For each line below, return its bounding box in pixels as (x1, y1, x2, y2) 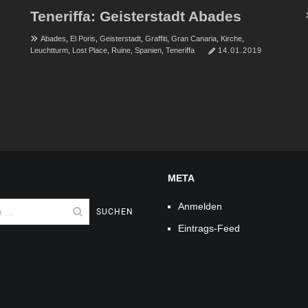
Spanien (134, 45, 162, 54)
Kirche (220, 34, 242, 43)
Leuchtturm (30, 45, 68, 54)
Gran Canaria (170, 34, 217, 43)
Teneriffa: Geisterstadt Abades (30, 8, 241, 24)
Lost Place (71, 45, 107, 54)
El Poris (69, 34, 96, 43)
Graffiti (144, 34, 167, 43)
